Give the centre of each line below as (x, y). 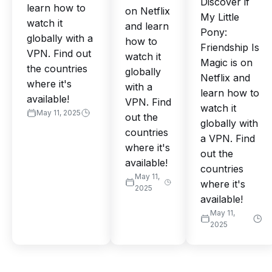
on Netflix (148, 11)
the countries (57, 69)
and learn (147, 26)
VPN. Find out (59, 54)
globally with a (60, 39)
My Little (220, 17)
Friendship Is (230, 48)
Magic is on (226, 63)
